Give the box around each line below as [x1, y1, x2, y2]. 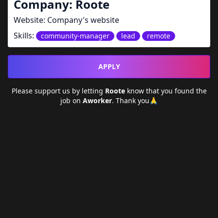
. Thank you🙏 [112, 96, 158, 105]
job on [60, 96, 83, 105]
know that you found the [127, 86, 207, 95]
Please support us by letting [11, 86, 105, 95]
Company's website [47, 15, 119, 25]
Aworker [83, 96, 112, 105]
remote [147, 31, 170, 40]
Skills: [14, 30, 36, 41]
